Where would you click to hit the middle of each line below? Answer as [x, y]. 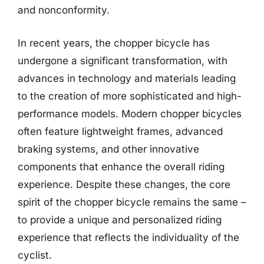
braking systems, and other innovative [108, 149]
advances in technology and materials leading [127, 78]
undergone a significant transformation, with [123, 60]
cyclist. [35, 255]
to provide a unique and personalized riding [120, 220]
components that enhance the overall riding [121, 166]
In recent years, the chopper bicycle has [114, 43]
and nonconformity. [64, 10]
